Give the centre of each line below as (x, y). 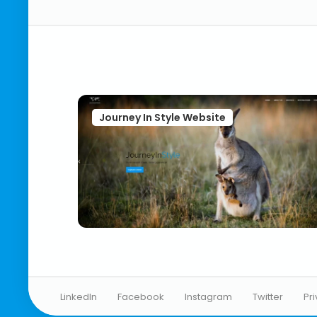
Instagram (209, 296)
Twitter (268, 296)
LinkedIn (79, 296)
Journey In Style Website (163, 117)
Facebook (141, 296)
